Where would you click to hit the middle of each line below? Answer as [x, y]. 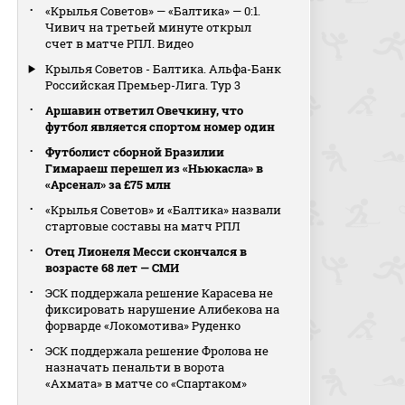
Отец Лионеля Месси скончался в [146, 251]
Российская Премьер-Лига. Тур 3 [143, 85]
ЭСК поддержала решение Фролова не [157, 351]
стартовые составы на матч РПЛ [143, 226]
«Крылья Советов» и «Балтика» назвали [164, 210]
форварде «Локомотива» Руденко [143, 325]
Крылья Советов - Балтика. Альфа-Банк [164, 69]
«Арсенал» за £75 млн [108, 184]
